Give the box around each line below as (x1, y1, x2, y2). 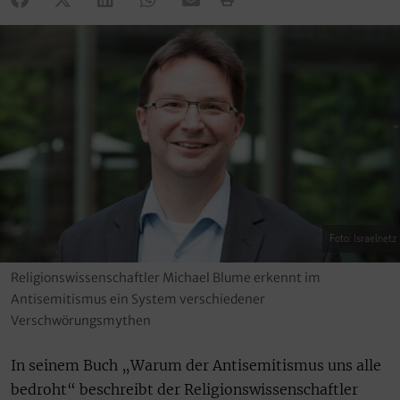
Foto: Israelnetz (329, 232, 396, 246)
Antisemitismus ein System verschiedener (11, 291, 265, 308)
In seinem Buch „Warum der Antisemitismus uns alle (11, 356, 381, 375)
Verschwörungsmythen (11, 312, 151, 329)
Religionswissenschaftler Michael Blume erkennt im (11, 270, 321, 287)
